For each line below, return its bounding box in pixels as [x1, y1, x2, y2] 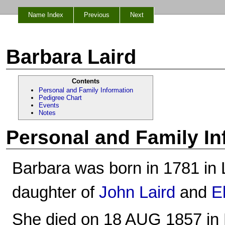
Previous [84, 11, 109, 19]
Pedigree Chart [39, 94, 82, 101]
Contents [71, 77, 99, 85]
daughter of [12, 183, 99, 201]
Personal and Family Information [39, 86, 133, 94]
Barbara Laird [6, 45, 136, 68]
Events [39, 101, 59, 109]
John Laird [99, 183, 175, 201]
